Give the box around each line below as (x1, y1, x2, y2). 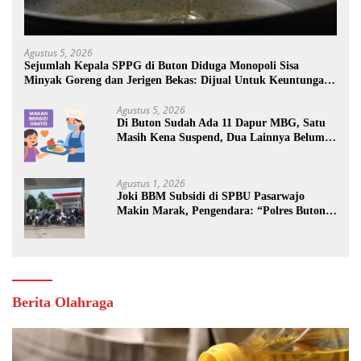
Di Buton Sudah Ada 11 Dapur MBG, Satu (117, 117, 326, 130)
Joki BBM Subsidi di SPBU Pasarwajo (117, 190, 305, 203)
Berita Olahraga (12, 294, 114, 311)
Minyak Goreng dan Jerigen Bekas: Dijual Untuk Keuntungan (24, 74, 330, 87)
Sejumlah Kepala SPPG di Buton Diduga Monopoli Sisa (24, 60, 299, 73)
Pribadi (24, 89, 61, 102)
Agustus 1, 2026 (117, 176, 185, 191)
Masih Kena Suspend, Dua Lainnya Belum (117, 131, 325, 144)
